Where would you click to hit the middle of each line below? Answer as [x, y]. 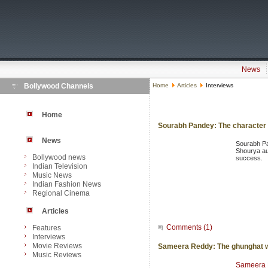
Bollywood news [59, 157]
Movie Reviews [57, 246]
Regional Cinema [61, 193]
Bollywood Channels [59, 86]
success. [249, 158]
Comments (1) [189, 228]
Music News [52, 175]
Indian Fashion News [67, 184]
